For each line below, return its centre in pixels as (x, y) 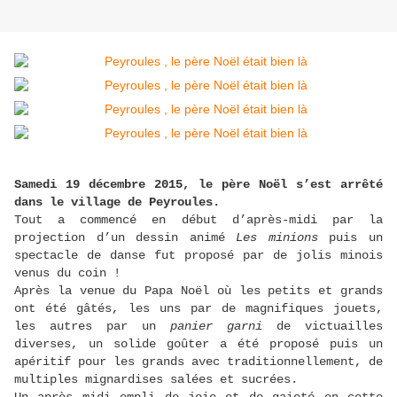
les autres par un (92, 327)
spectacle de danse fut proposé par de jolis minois (198, 256)
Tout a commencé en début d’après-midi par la (198, 220)
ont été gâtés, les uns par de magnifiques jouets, (198, 309)
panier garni (216, 327)
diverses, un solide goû (101, 344)
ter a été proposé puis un (285, 344)
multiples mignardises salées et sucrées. (156, 380)
